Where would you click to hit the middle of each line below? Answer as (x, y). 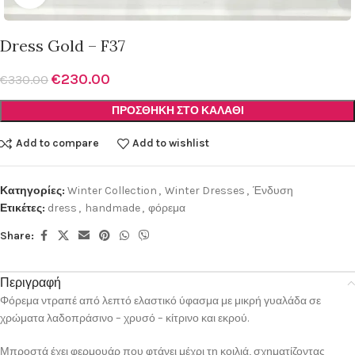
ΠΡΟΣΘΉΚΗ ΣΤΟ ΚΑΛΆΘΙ (177, 110)
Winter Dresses (205, 190)
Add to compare (57, 143)
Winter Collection (112, 190)
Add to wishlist (171, 143)
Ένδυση (273, 190)
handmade (113, 208)
